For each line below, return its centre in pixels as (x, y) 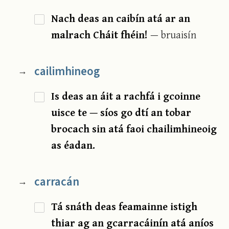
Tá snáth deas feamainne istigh (124, 207)
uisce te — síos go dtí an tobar (121, 112)
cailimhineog (67, 72)
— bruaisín (174, 35)
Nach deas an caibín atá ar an (121, 18)
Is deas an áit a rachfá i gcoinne (126, 96)
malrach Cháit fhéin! (101, 35)
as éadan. (73, 145)
